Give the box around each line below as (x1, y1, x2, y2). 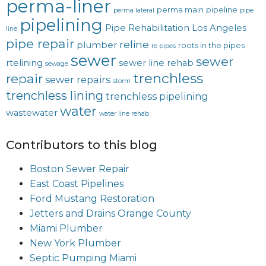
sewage (45, 59, 68, 68)
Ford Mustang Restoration (30, 192, 154, 204)
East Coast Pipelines (30, 178, 123, 189)
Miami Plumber (30, 222, 103, 234)
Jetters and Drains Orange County (30, 207, 191, 219)
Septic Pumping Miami (30, 252, 137, 264)
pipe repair (6, 36, 74, 51)
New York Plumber (30, 237, 121, 249)
